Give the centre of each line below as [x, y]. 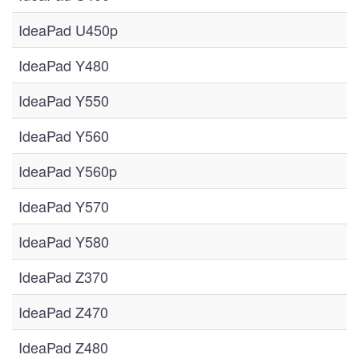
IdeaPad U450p [68, 30]
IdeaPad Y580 [64, 241]
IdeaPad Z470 [63, 312]
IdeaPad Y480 [64, 65]
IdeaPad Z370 [63, 276]
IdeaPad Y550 [64, 100]
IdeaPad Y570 [64, 206]
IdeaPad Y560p [68, 171]
